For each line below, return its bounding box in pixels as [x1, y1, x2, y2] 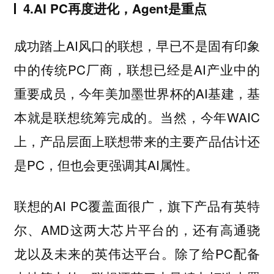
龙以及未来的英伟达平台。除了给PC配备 [13, 243, 261, 262]
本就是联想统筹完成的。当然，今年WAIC [13, 107, 261, 126]
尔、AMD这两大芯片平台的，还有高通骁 [13, 220, 261, 239]
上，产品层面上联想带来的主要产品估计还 [13, 131, 261, 150]
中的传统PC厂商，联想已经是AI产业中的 [13, 59, 261, 78]
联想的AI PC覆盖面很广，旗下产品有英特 [13, 196, 261, 215]
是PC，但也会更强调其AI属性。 [13, 155, 198, 174]
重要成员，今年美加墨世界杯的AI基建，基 [13, 83, 261, 102]
